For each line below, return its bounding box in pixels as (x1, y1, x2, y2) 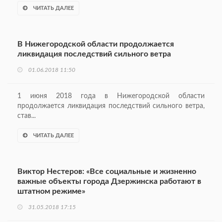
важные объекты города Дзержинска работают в (17, 177, 201, 186)
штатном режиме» (17, 187, 85, 196)
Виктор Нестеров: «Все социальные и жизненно (17, 167, 196, 176)
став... (17, 112, 36, 120)
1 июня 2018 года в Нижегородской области (17, 93, 205, 100)
